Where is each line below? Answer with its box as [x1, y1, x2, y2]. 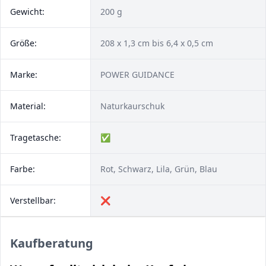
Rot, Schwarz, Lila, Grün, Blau [100, 163, 217, 175]
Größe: [10, 37, 37, 49]
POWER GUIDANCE [100, 69, 177, 80]
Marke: [10, 69, 37, 80]
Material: [10, 100, 46, 112]
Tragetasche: [10, 132, 61, 143]
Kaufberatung [10, 235, 93, 251]
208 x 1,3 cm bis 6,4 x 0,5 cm [100, 37, 213, 49]
